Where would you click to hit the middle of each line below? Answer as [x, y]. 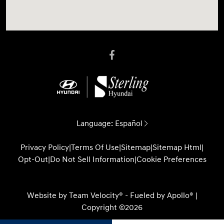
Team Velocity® [96, 195]
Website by [48, 195]
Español [129, 123]
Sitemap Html [177, 147]
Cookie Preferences [171, 159]
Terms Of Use [95, 147]
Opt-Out [33, 159]
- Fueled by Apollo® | [160, 195]
